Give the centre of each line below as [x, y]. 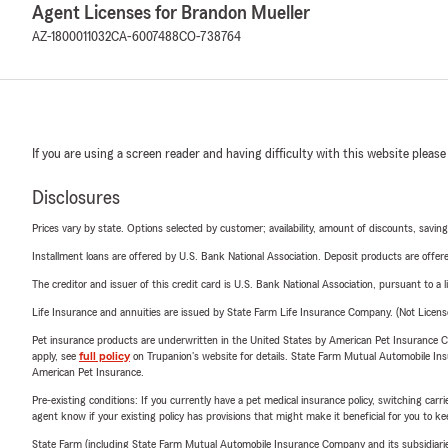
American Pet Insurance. [88, 372]
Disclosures [76, 198]
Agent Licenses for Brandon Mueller [171, 13]
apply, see [55, 356]
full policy [104, 356]
